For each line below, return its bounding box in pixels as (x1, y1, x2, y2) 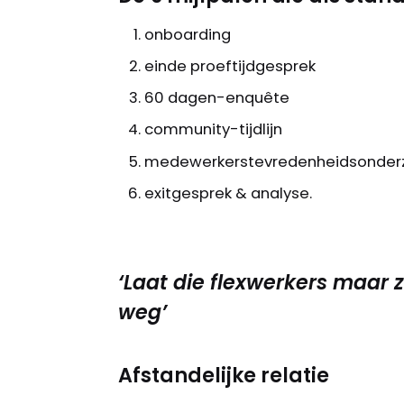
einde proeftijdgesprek (144, 56, 317, 78)
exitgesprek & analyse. (144, 182, 313, 204)
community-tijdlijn (144, 119, 283, 141)
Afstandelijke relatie (117, 361, 329, 390)
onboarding (144, 24, 232, 46)
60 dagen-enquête (144, 87, 290, 109)
